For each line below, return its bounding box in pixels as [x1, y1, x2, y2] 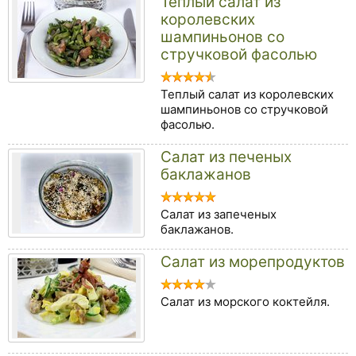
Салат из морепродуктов [161, 252, 345, 271]
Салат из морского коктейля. [161, 294, 330, 309]
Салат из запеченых [161, 207, 277, 222]
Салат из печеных [161, 147, 292, 166]
